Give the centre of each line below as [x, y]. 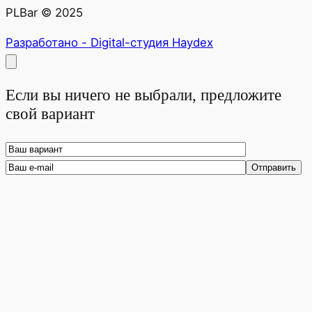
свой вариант [50, 113]
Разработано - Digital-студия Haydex [109, 42]
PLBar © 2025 [44, 12]
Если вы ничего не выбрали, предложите [143, 94]
